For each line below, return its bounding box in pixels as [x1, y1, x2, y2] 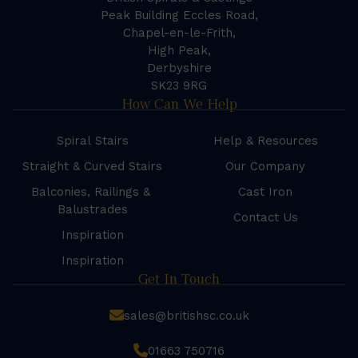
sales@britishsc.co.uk [123, 308, 249, 324]
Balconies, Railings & [30, 185, 154, 200]
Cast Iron [238, 185, 293, 200]
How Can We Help [121, 94, 237, 114]
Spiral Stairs [56, 133, 129, 149]
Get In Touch [138, 269, 220, 289]
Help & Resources [213, 133, 318, 149]
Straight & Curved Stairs [22, 159, 163, 174]
